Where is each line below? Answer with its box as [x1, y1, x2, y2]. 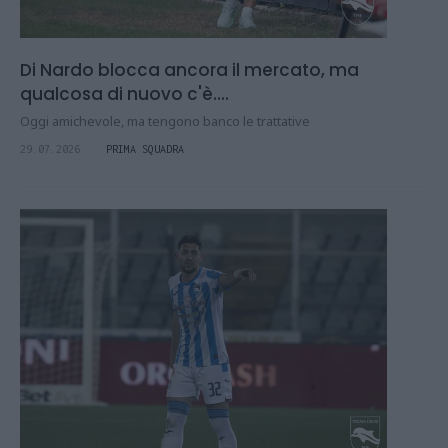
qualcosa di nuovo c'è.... [20, 82, 229, 107]
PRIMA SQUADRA [106, 143, 184, 156]
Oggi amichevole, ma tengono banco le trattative [20, 112, 310, 131]
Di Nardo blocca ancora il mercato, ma [20, 58, 359, 83]
